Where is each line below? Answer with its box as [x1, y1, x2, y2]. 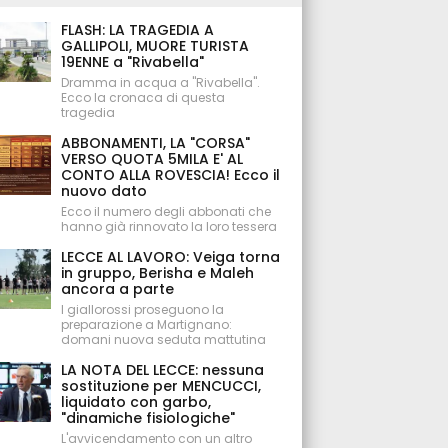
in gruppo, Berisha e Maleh [61, 263, 255, 283]
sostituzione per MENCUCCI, [61, 376, 262, 396]
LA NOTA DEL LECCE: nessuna [61, 360, 265, 380]
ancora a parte [61, 279, 175, 299]
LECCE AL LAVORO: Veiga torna [61, 247, 281, 267]
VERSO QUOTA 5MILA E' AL [61, 149, 244, 169]
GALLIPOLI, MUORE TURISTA [61, 36, 250, 56]
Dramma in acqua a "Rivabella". [61, 74, 261, 91]
